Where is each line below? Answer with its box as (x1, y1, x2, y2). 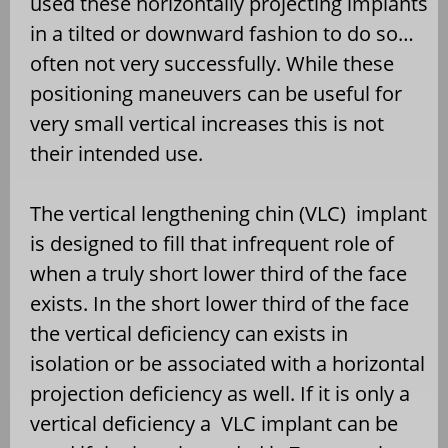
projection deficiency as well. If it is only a (30, 380, 410, 408)
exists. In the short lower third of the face (30, 290, 409, 318)
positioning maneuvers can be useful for (30, 80, 402, 108)
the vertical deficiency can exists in (30, 320, 348, 348)
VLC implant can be (221, 410, 398, 438)
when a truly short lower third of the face (30, 260, 407, 288)
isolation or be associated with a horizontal (30, 350, 425, 378)
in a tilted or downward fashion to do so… (30, 20, 414, 48)
